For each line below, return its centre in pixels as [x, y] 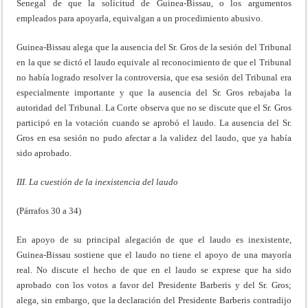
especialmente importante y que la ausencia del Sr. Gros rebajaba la [154, 93]
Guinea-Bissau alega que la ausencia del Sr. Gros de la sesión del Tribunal [154, 47]
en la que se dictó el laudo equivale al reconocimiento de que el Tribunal [154, 63]
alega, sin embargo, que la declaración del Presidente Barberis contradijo [154, 300]
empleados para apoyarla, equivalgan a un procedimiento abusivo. [140, 19]
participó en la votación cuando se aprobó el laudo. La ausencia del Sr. [154, 123]
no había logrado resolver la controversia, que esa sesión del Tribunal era [154, 78]
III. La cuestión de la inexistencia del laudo [98, 182]
